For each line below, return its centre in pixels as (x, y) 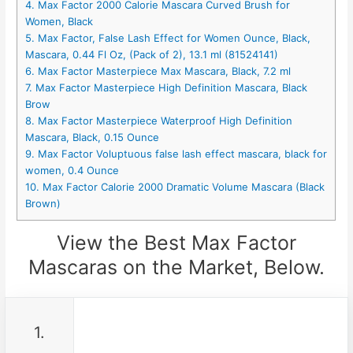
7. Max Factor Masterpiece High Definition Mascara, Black (167, 88)
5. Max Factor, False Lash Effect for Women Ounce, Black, (168, 38)
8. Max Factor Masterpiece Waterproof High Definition (159, 121)
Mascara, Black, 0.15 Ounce (93, 137)
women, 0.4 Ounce (72, 171)
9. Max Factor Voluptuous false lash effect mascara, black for (176, 154)
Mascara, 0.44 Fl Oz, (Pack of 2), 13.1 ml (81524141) (152, 55)
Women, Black (59, 22)
